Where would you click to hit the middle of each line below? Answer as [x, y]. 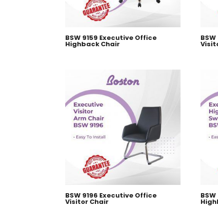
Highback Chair [93, 44]
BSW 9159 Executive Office [111, 38]
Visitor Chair [87, 202]
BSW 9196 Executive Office [111, 196]
